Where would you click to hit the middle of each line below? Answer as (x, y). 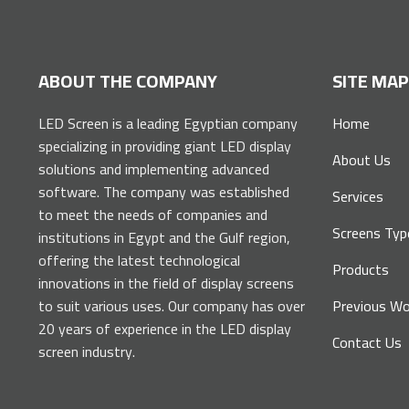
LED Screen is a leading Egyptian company (168, 124)
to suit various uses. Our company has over (171, 306)
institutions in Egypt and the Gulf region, (164, 238)
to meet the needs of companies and (152, 215)
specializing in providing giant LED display (164, 147)
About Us (362, 160)
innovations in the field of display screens (166, 283)
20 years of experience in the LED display (164, 329)
